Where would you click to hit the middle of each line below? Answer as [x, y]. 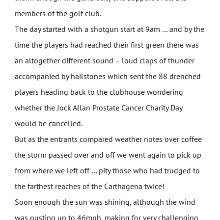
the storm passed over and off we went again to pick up [108, 155]
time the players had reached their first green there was [107, 45]
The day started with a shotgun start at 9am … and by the [109, 29]
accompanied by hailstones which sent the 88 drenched [108, 76]
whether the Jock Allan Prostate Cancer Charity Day [98, 108]
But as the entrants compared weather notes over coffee [108, 139]
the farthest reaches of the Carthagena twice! [89, 186]
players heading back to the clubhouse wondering [99, 92]
